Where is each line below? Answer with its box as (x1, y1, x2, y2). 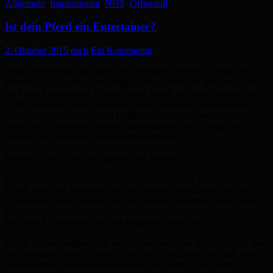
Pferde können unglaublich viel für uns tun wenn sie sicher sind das (5, 238, 264, 249)
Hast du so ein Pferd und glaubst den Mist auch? (5, 152, 191, 163)
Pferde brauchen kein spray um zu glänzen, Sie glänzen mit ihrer (5, 184, 252, 195)
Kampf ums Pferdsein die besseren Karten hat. (5, 132, 183, 143)
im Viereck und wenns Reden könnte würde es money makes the (5, 88, 254, 99)
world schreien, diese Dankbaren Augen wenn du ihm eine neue (5, 99, 251, 110)
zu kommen (5, 206, 50, 217)
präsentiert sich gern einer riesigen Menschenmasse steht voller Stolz (5, 77, 267, 88)
